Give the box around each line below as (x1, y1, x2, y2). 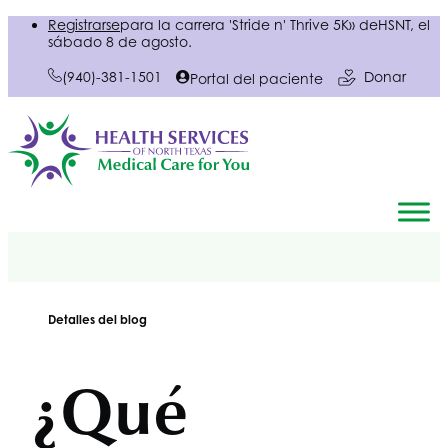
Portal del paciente (190, 70, 323, 87)
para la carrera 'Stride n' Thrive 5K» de (120, 16, 378, 33)
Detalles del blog (48, 311, 147, 326)
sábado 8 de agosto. (48, 33, 192, 50)
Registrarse (48, 16, 120, 33)
